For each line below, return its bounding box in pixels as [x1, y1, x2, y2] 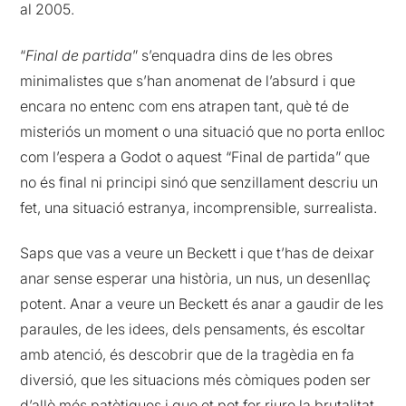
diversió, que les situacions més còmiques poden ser [20, 371, 372, 390]
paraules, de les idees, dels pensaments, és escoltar [20, 320, 366, 339]
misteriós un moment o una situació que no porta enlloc [20, 121, 386, 140]
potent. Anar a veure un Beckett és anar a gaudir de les [20, 295, 384, 314]
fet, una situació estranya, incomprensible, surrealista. [20, 198, 378, 217]
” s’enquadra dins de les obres [132, 45, 333, 64]
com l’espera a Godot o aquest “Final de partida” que [20, 147, 371, 166]
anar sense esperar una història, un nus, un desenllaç [20, 269, 372, 288]
